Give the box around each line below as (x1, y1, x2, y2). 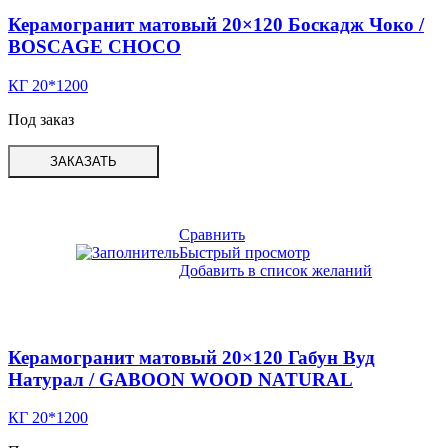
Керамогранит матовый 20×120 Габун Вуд (8, 346, 375, 368)
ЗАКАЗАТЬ (50, 154, 117, 169)
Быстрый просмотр (179, 244, 310, 261)
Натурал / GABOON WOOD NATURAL (8, 368, 353, 390)
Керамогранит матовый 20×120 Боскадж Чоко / (8, 14, 424, 36)
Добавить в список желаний (179, 262, 372, 279)
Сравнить (179, 226, 245, 243)
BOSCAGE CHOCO (8, 36, 181, 58)
